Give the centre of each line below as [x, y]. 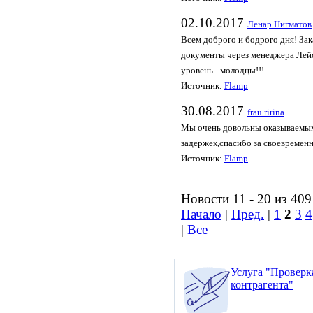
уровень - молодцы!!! [223, 71]
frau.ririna [266, 112]
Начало [201, 214]
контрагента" [262, 285]
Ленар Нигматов [279, 24]
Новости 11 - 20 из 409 [246, 199]
